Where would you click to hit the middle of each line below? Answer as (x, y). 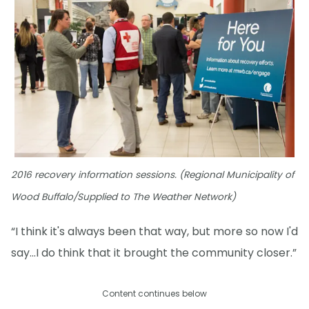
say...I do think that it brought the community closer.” (154, 253)
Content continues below (154, 294)
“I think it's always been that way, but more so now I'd (154, 232)
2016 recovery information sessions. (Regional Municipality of (152, 175)
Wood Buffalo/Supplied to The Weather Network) (123, 197)
